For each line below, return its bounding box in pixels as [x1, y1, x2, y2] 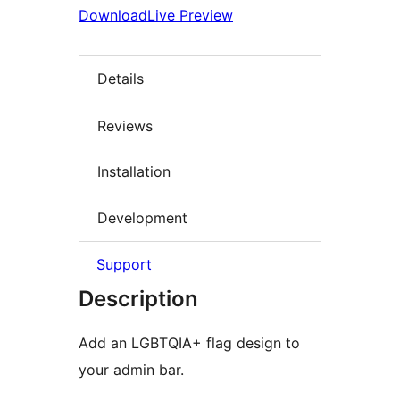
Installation [97, 162, 171, 181]
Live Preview [147, 6, 233, 24]
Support [96, 255, 152, 274]
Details [97, 70, 144, 88]
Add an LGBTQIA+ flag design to [79, 334, 300, 353]
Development [97, 208, 187, 227]
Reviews [97, 116, 153, 135]
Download [79, 6, 147, 24]
